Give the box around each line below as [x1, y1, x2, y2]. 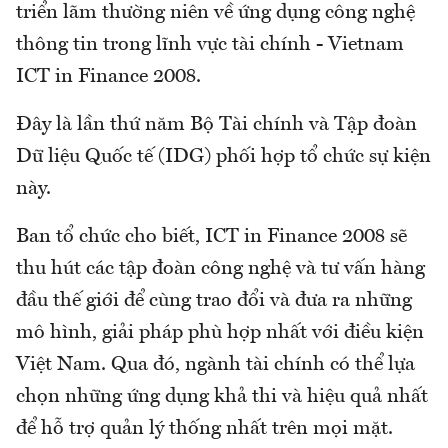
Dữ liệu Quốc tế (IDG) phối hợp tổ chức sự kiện [16, 147, 431, 168]
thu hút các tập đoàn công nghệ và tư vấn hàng [16, 259, 425, 280]
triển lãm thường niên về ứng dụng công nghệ [16, 3, 415, 24]
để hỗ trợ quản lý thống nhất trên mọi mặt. [16, 419, 393, 440]
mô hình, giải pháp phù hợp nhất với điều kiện [16, 323, 424, 344]
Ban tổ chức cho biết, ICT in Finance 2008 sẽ [16, 227, 407, 248]
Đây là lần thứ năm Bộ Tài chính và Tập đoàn [16, 115, 417, 136]
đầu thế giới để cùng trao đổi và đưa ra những [16, 291, 412, 312]
